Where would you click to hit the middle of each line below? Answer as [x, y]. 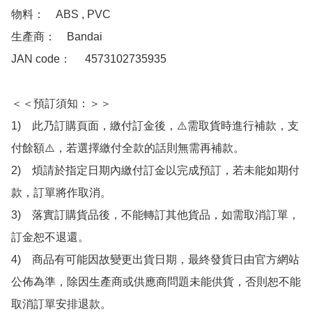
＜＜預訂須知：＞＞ [61, 104]
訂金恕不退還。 [50, 237]
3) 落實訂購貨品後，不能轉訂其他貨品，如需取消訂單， [155, 215]
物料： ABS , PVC [61, 15]
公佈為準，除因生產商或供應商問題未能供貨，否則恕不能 [156, 282]
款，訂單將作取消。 [61, 193]
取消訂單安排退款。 [61, 304]
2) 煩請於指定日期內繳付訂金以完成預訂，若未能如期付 [155, 171]
